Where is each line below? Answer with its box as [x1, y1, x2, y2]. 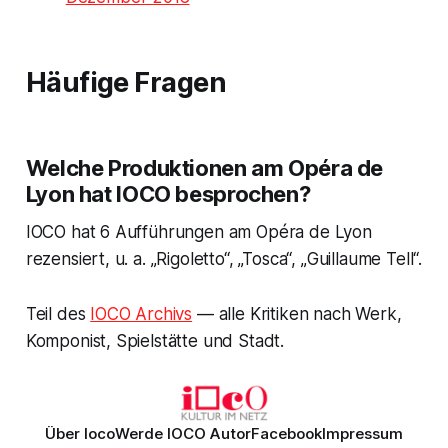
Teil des [25, 303, 91, 324]
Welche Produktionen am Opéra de [25, 154, 384, 181]
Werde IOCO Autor [115, 424, 251, 443]
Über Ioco [45, 424, 115, 443]
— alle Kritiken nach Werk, [192, 303, 402, 324]
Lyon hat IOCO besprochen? [25, 180, 311, 207]
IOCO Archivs [90, 303, 193, 324]
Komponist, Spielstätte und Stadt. [25, 330, 285, 351]
